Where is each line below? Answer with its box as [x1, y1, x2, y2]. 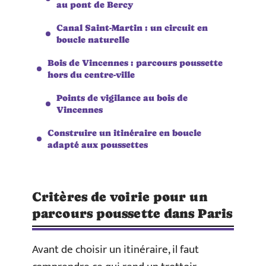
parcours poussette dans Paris [32, 206, 232, 221]
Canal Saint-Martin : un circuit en [56, 22, 208, 33]
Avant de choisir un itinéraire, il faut [32, 240, 199, 259]
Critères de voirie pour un [32, 189, 208, 204]
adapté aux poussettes [47, 139, 148, 150]
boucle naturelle [56, 34, 129, 45]
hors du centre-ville [47, 69, 135, 80]
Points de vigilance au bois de [56, 92, 188, 103]
